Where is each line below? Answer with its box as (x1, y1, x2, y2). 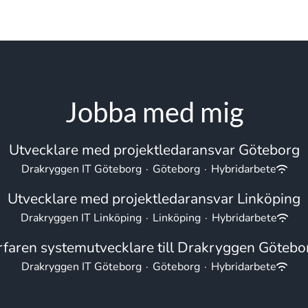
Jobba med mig (65, 96, 243, 129)
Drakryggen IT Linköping (20, 210, 142, 225)
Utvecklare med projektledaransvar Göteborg (8, 140, 300, 159)
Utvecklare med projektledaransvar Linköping (8, 189, 300, 208)
